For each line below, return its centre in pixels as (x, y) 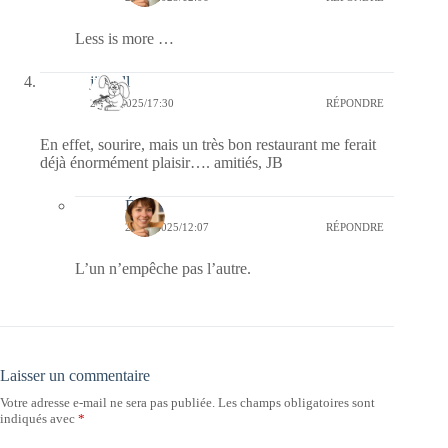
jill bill (110, 81)
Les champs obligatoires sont (296, 402)
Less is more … (124, 38)
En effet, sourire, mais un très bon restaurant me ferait (208, 144)
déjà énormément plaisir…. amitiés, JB (161, 162)
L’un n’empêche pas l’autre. (163, 268)
